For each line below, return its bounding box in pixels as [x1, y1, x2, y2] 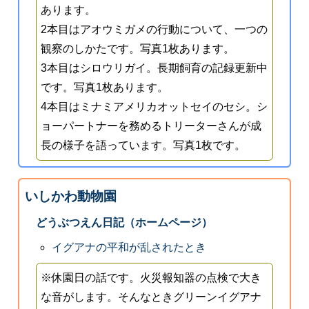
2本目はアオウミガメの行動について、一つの [41, 23, 268, 36]
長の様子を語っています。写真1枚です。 [41, 139, 246, 152]
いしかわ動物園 [24, 189, 117, 204]
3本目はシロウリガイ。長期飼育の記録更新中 [41, 62, 268, 74]
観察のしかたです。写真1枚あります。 [41, 43, 235, 55]
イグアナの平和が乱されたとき [52, 241, 207, 254]
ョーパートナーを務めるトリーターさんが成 [41, 120, 262, 132]
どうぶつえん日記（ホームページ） [35, 217, 212, 229]
